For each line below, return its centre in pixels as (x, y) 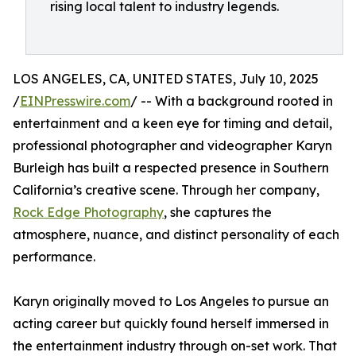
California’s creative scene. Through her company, (166, 190)
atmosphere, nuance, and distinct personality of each (176, 234)
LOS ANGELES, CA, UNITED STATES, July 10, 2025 (166, 79)
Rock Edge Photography (88, 212)
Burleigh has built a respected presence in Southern (171, 168)
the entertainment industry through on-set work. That (175, 346)
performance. (54, 257)
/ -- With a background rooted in (232, 101)
